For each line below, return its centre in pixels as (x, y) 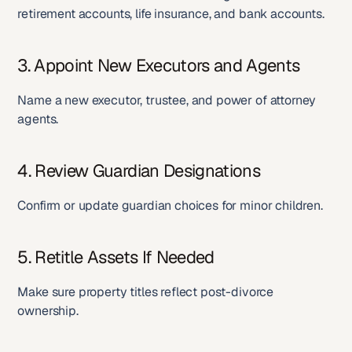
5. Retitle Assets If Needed (116, 257)
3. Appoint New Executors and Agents (159, 65)
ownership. (48, 311)
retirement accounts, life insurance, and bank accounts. (171, 14)
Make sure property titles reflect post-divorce (146, 292)
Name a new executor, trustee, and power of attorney (167, 100)
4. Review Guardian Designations (139, 170)
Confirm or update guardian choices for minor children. (170, 205)
